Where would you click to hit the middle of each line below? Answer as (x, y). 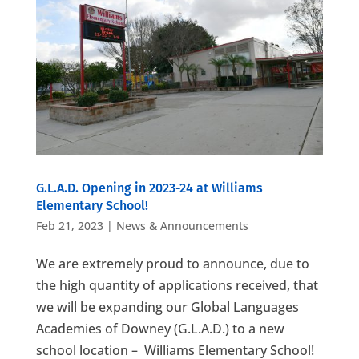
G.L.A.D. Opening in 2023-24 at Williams (149, 188)
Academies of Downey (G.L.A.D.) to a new (160, 329)
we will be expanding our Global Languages (167, 307)
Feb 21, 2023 (69, 226)
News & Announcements (182, 226)
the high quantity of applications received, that (177, 286)
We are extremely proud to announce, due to (172, 264)
